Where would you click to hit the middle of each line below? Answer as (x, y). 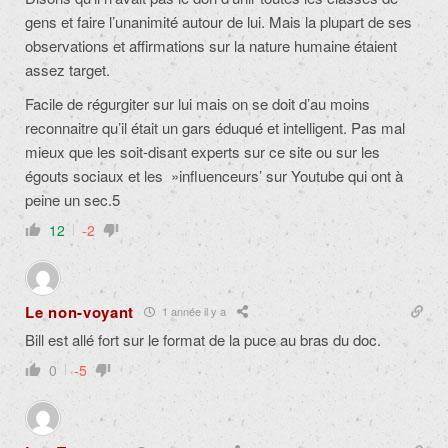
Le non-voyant (80, 311)
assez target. (67, 69)
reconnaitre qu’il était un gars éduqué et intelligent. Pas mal (215, 127)
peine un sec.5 (72, 199)
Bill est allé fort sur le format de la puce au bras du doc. (203, 339)
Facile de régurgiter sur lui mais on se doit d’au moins (197, 103)
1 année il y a (193, 311)
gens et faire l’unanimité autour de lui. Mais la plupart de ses (218, 21)
